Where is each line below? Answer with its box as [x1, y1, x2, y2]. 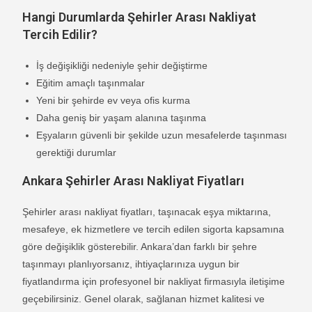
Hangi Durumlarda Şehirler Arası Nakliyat [22, 9, 257, 24]
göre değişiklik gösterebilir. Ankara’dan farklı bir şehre [22, 240, 258, 252]
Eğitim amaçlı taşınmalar [36, 77, 146, 88]
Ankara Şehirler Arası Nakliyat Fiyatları [22, 173, 245, 188]
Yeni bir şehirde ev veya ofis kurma [36, 94, 191, 106]
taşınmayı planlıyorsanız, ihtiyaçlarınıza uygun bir [22, 258, 240, 270]
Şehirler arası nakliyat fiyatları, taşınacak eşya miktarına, [22, 205, 272, 217]
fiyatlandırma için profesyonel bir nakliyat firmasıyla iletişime [22, 275, 286, 287]
